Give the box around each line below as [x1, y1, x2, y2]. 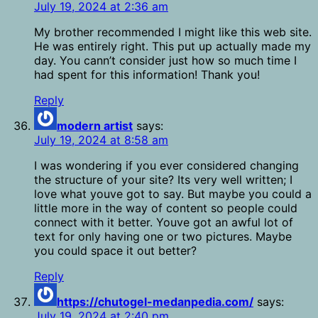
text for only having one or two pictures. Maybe [34, 229, 292, 244]
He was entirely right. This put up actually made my [34, 39, 311, 54]
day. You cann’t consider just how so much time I [34, 53, 297, 68]
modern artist [57, 119, 133, 133]
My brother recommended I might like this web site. [34, 25, 312, 40]
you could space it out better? [34, 243, 197, 258]
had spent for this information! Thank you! [34, 67, 260, 82]
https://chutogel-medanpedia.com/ [57, 295, 253, 309]
